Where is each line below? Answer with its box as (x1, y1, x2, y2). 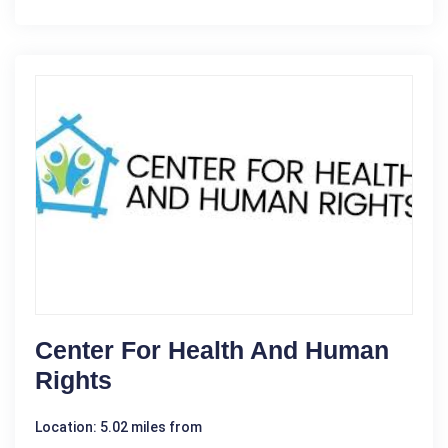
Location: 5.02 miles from (35, 419, 202, 436)
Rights (35, 366, 112, 395)
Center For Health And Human (35, 336, 389, 365)
